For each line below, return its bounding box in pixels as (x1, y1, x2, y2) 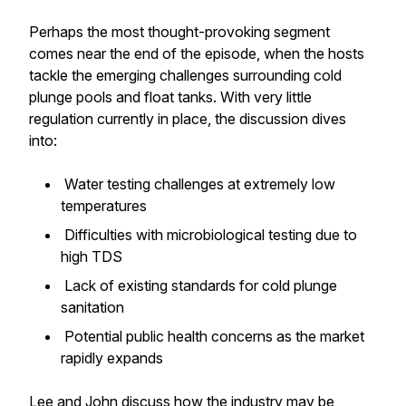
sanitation (61, 298, 128, 316)
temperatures (61, 197, 150, 215)
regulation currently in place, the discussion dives (29, 110, 346, 128)
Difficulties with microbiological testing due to (61, 226, 357, 244)
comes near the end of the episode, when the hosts (29, 44, 364, 63)
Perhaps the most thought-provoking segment (29, 23, 330, 41)
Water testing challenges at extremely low (61, 175, 335, 193)
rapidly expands (61, 349, 167, 367)
